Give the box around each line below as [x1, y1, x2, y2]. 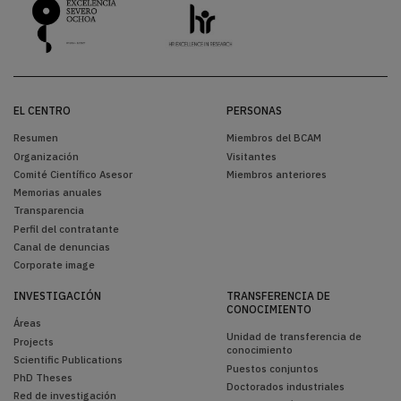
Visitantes [226, 149, 277, 163]
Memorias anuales [13, 185, 102, 200]
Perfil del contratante [13, 221, 119, 235]
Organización [13, 149, 79, 163]
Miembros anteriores [226, 166, 327, 181]
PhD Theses [13, 371, 73, 385]
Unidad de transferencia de [226, 329, 362, 344]
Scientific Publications [13, 352, 123, 366]
